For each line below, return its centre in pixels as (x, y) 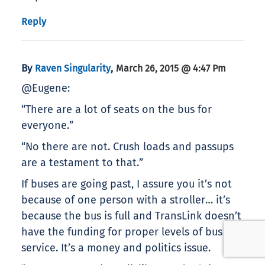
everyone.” (47, 126)
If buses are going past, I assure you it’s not (127, 184)
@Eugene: (46, 88)
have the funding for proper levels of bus (122, 232)
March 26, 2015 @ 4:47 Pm (171, 69)
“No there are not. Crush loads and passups (127, 147)
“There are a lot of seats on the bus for (117, 110)
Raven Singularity (73, 69)
